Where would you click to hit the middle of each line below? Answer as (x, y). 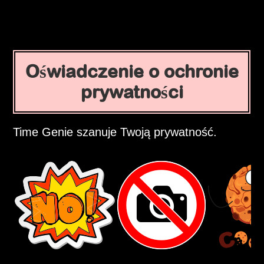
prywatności (132, 92)
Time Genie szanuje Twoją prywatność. (115, 132)
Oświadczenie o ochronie (132, 72)
